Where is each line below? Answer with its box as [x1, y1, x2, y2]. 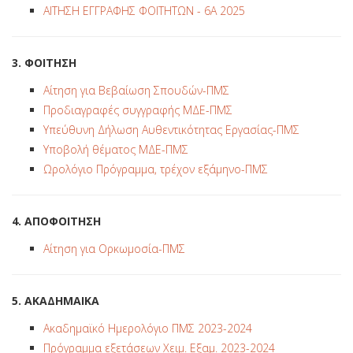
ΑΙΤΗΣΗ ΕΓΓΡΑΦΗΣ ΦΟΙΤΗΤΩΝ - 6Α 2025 [43, 3, 245, 18]
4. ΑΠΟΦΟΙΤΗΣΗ [12, 214, 101, 229]
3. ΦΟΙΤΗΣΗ [12, 55, 76, 70]
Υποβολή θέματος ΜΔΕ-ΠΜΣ [43, 142, 188, 157]
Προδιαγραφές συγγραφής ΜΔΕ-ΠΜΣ [43, 102, 232, 117]
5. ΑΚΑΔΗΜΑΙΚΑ [12, 293, 99, 308]
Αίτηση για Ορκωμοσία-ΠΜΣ [43, 241, 185, 256]
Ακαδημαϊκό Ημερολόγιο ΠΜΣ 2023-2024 [43, 321, 252, 336]
